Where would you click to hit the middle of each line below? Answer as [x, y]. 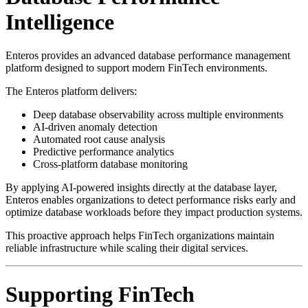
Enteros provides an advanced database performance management [148, 56]
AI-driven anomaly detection [95, 127]
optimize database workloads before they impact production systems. [154, 212]
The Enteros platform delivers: [71, 91]
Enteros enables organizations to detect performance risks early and [151, 200]
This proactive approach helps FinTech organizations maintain [140, 236]
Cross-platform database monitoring [110, 164]
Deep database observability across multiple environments [158, 115]
